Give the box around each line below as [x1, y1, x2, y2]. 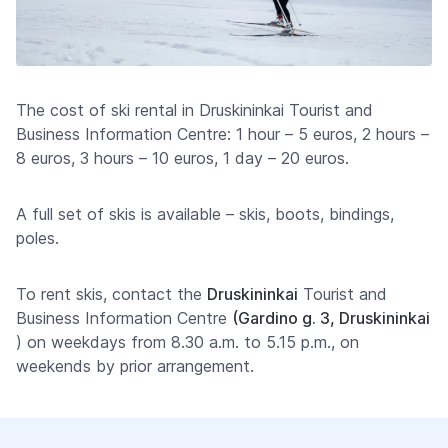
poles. [16, 228, 59, 249]
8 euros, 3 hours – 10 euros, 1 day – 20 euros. [16, 148, 349, 169]
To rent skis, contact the [16, 284, 207, 305]
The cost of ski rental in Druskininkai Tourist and [16, 100, 373, 121]
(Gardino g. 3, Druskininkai [232, 308, 430, 329]
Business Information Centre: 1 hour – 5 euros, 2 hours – [16, 124, 429, 145]
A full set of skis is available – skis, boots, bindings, [16, 204, 394, 225]
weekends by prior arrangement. [16, 356, 254, 377]
